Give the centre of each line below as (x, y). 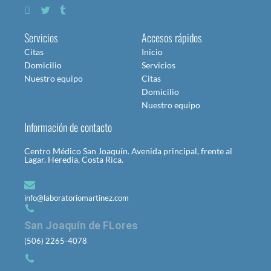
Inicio (152, 51)
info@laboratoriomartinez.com (77, 198)
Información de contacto (68, 127)
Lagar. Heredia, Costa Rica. (74, 159)
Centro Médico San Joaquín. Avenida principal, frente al (128, 151)
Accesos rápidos (172, 37)
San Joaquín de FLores (81, 225)
